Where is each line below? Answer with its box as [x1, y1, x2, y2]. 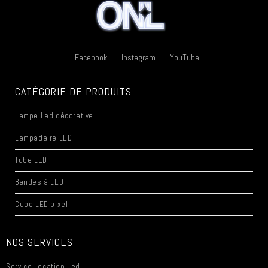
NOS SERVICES [6, 235, 73, 249]
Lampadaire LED [15, 133, 72, 144]
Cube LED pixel [15, 199, 68, 210]
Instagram [121, 52, 156, 63]
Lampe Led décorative [15, 111, 93, 121]
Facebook [74, 52, 107, 63]
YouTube [169, 52, 199, 63]
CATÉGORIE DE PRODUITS [15, 84, 132, 99]
